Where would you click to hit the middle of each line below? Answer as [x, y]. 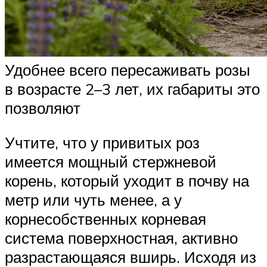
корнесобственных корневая [105, 218]
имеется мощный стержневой [111, 161]
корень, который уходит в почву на [127, 180]
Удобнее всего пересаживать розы [128, 70]
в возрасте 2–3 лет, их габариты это [132, 89]
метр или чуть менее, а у [93, 199]
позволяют [43, 108]
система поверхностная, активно [121, 237]
